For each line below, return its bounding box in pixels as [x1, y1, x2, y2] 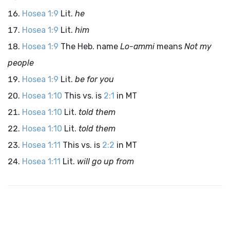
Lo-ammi [120, 42, 155, 51]
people [8, 58, 34, 68]
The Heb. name [61, 42, 120, 51]
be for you [75, 74, 114, 84]
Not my [184, 42, 212, 51]
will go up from [77, 157, 134, 166]
